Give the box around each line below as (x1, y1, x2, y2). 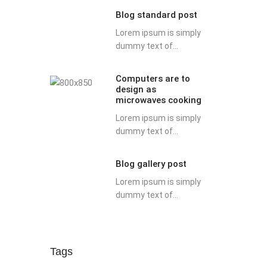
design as (115, 84, 156, 95)
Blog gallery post (115, 159, 187, 169)
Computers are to (115, 73, 190, 84)
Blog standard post (115, 10, 197, 20)
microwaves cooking (115, 95, 201, 105)
